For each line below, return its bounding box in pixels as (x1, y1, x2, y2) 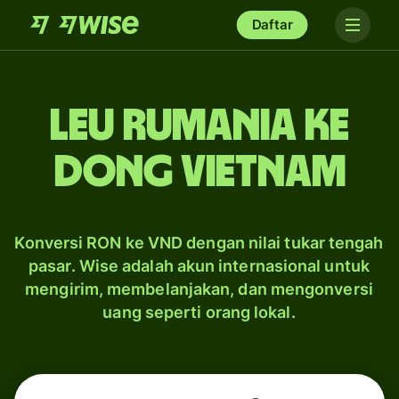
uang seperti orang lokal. (102, 303, 296, 322)
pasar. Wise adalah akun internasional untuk (28, 256, 370, 275)
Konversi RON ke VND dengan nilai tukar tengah (14, 233, 384, 252)
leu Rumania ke (50, 104, 349, 149)
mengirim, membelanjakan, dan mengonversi (25, 280, 373, 298)
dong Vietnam (53, 151, 346, 195)
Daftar (251, 16, 293, 33)
